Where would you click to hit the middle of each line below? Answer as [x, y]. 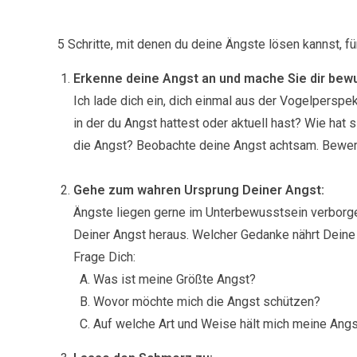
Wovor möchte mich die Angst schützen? [207, 301]
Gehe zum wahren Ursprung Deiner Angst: [199, 190]
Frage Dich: [104, 257]
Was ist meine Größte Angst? [175, 279]
